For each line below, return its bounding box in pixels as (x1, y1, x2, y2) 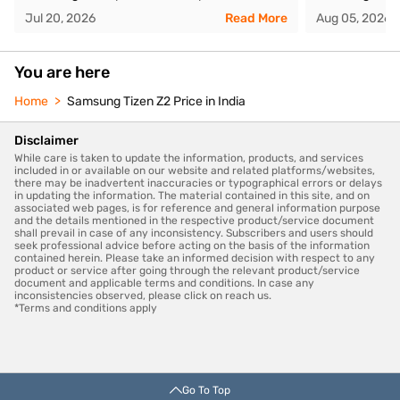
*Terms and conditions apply (14, 301, 157, 314)
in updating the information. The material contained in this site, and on (14, 188, 370, 202)
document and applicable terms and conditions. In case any (14, 276, 314, 289)
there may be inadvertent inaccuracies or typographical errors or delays (14, 176, 382, 189)
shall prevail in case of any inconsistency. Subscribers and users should (14, 226, 373, 239)
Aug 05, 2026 (316, 10, 392, 26)
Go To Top (182, 383, 230, 396)
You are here (14, 62, 110, 82)
